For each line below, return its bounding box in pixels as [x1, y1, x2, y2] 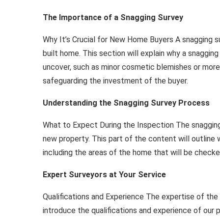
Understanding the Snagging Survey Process [43, 98, 210, 108]
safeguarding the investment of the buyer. [43, 76, 188, 85]
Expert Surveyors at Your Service [43, 170, 166, 179]
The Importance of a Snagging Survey [43, 13, 183, 22]
